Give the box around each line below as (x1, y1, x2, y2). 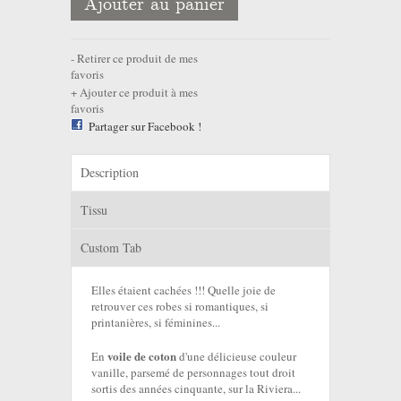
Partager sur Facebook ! (89, 118, 201, 135)
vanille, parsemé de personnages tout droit (91, 364, 295, 381)
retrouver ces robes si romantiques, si (91, 298, 269, 315)
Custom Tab (81, 239, 141, 257)
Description (81, 164, 139, 182)
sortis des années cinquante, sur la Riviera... (91, 380, 301, 397)
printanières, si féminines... (91, 314, 220, 331)
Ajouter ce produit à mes (77, 84, 198, 101)
